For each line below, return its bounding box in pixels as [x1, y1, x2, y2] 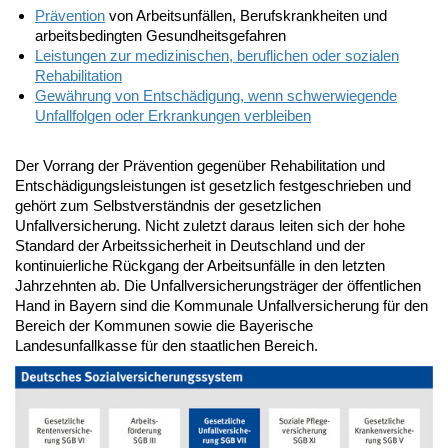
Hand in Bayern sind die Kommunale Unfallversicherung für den [15, 296, 428, 314]
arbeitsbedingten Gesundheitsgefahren [35, 26, 286, 44]
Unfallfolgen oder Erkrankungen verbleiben [35, 106, 311, 124]
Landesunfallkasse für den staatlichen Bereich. [15, 336, 318, 354]
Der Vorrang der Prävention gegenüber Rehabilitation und [15, 156, 385, 174]
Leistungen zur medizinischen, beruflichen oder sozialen [35, 46, 399, 64]
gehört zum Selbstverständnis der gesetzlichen [15, 196, 321, 214]
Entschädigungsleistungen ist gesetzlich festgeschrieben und [15, 176, 411, 194]
